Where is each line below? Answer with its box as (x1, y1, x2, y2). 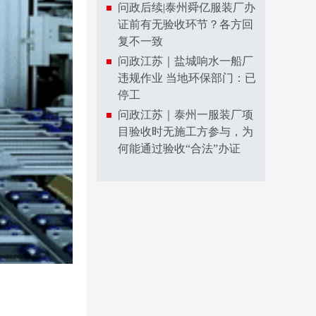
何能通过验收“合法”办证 (118, 142, 241, 154)
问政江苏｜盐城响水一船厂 (118, 55, 253, 67)
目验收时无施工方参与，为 (118, 126, 253, 138)
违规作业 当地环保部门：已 (118, 72, 256, 84)
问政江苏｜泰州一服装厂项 (118, 109, 253, 121)
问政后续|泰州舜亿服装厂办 (118, 1, 255, 13)
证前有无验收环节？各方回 (118, 18, 253, 30)
